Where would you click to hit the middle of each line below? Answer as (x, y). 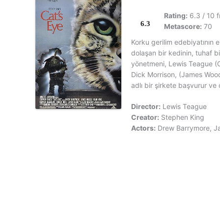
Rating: (176, 16)
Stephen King (183, 117)
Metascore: (183, 27)
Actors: (143, 128)
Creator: (145, 117)
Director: (146, 107)
